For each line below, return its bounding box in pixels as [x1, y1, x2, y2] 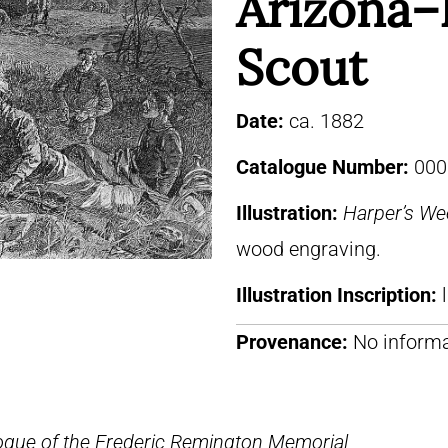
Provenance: [236, 330, 348, 354]
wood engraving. [236, 237, 381, 261]
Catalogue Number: [236, 155, 414, 179]
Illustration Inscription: [236, 283, 442, 307]
